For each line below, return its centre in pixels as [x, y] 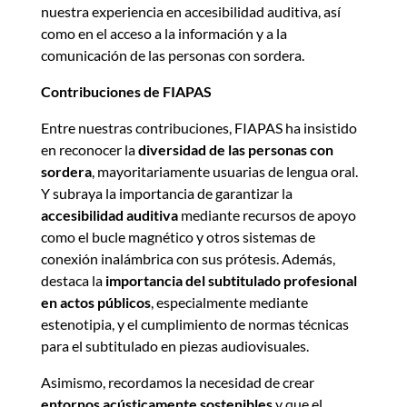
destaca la [73, 281]
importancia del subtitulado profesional [231, 281]
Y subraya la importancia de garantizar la [166, 194]
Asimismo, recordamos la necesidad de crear [177, 382]
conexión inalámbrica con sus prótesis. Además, [188, 259]
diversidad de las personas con [235, 150]
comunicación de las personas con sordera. [172, 55]
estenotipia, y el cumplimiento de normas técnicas [194, 324]
